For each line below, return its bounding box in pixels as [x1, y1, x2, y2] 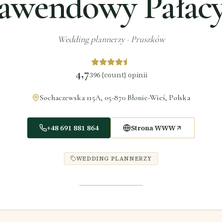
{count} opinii [101, 70, 147, 80]
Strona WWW [131, 123, 175, 133]
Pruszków [130, 34, 165, 45]
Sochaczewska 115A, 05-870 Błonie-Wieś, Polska [40, 93, 190, 103]
